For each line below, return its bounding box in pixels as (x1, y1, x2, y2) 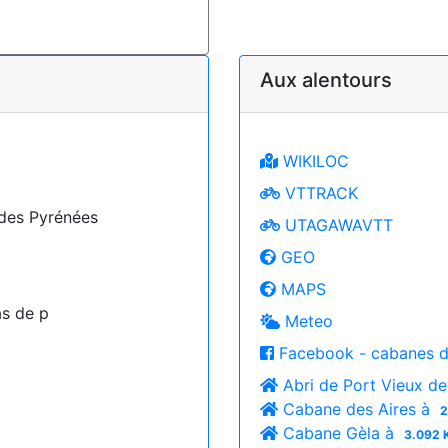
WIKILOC (278, 150, 349, 171)
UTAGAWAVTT (280, 214, 393, 235)
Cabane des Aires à (278, 398, 435, 419)
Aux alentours (260, 67, 392, 92)
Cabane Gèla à (278, 422, 399, 443)
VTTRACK (280, 182, 358, 203)
